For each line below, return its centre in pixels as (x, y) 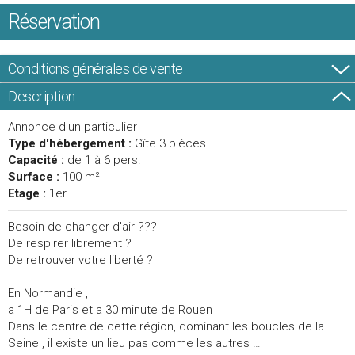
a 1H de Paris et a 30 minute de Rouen (110, 309)
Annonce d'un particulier (73, 126)
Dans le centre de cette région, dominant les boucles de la (166, 326)
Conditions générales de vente (95, 68)
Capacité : (38, 160)
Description (42, 96)
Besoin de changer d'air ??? (82, 226)
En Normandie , (48, 293)
